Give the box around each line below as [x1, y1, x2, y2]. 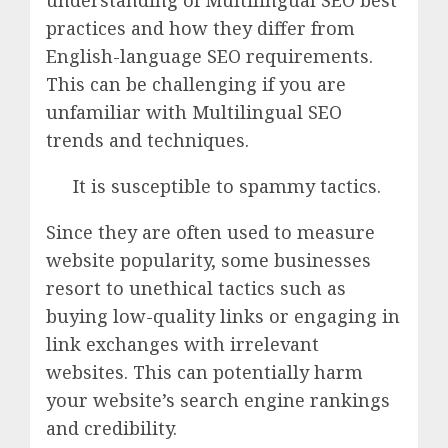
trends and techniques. [46, 128, 249, 153]
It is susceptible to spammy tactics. [73, 174, 381, 199]
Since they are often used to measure [46, 220, 375, 245]
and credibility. [46, 416, 177, 441]
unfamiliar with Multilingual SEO [46, 100, 342, 125]
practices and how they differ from [46, 16, 355, 41]
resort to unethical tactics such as [46, 276, 346, 301]
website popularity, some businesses [46, 248, 371, 273]
